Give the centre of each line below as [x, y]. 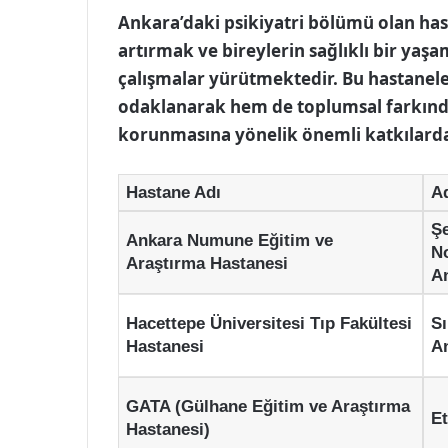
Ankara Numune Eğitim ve [229, 240]
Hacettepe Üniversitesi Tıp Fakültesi [268, 323]
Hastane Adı [173, 192]
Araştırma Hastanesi [206, 263]
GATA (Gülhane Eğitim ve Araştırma [267, 406]
